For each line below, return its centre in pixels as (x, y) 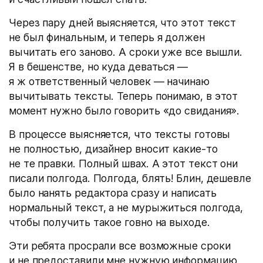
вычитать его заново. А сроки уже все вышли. (126, 52)
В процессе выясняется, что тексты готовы (120, 134)
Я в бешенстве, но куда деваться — (99, 67)
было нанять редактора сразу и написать (113, 193)
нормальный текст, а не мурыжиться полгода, (126, 208)
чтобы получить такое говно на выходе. (109, 222)
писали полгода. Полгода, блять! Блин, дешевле (130, 178)
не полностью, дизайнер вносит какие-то (113, 149)
